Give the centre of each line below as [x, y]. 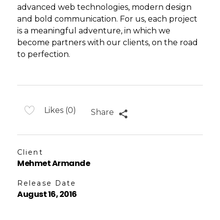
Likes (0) [60, 110]
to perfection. [44, 55]
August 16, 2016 [47, 194]
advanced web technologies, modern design [104, 7]
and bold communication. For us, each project [107, 19]
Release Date [47, 183]
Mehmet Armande [54, 164]
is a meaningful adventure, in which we [94, 31]
